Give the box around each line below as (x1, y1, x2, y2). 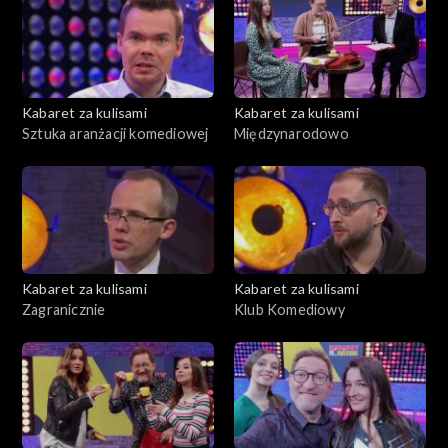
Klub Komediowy (234, 300, 345, 318)
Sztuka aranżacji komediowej (22, 124, 209, 142)
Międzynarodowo (234, 124, 349, 142)
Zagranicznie (22, 300, 106, 318)
